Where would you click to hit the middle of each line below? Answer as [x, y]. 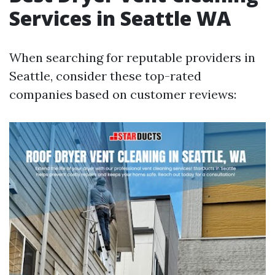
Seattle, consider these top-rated [105, 76]
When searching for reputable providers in [132, 57]
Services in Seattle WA [120, 18]
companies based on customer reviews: [123, 94]
